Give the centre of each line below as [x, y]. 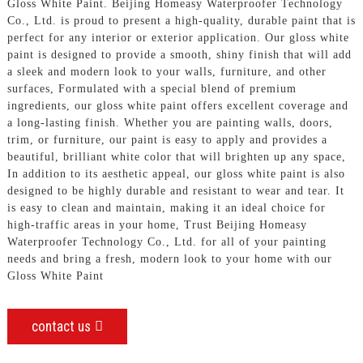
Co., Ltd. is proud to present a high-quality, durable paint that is [181, 20]
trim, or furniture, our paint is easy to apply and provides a [167, 139]
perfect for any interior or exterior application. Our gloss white [178, 37]
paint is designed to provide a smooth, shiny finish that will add [179, 54]
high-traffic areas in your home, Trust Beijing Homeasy [157, 224]
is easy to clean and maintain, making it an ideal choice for [166, 207]
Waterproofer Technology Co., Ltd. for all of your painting [167, 241]
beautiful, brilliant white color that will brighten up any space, [176, 156]
